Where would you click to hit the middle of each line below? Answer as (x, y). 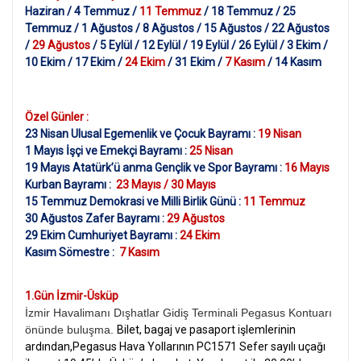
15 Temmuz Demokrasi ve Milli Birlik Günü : (134, 201)
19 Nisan (280, 133)
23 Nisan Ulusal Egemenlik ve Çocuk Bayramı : (141, 133)
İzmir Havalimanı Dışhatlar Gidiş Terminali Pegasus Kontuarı (178, 313)
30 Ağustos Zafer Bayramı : (96, 218)
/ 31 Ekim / (196, 62)
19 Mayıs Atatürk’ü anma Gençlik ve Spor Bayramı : (155, 167)
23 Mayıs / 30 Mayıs (166, 184)
